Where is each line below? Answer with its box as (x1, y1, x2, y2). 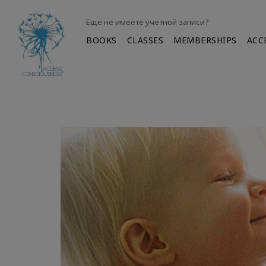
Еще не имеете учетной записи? (86, 17, 210, 27)
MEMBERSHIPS (173, 34, 237, 46)
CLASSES (126, 34, 164, 46)
